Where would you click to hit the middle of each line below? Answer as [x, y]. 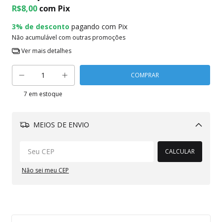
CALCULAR [180, 152]
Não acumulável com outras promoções [69, 38]
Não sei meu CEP [45, 170]
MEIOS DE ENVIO [60, 125]
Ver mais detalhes [45, 51]
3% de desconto [41, 27]
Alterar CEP [175, 142]
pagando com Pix [98, 27]
